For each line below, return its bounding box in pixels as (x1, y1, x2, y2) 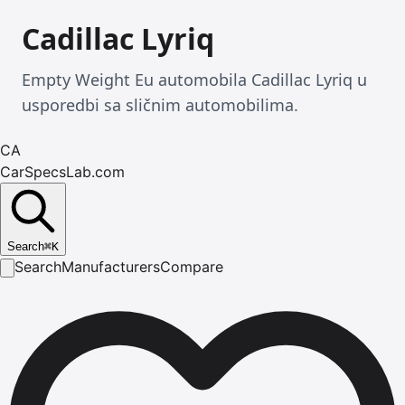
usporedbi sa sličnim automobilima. (22, 94, 298, 116)
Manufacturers (61, 258, 160, 276)
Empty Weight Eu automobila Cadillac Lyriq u (22, 69, 367, 90)
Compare (160, 258, 223, 276)
